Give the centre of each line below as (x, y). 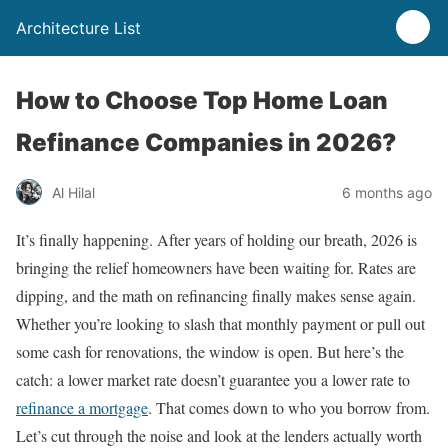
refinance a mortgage (82, 407)
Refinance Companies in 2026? (206, 142)
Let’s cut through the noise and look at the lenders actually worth (219, 435)
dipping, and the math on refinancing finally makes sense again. (216, 295)
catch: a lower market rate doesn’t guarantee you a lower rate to (213, 379)
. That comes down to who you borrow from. (289, 407)
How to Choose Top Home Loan (202, 100)
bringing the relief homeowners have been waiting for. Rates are (216, 267)
